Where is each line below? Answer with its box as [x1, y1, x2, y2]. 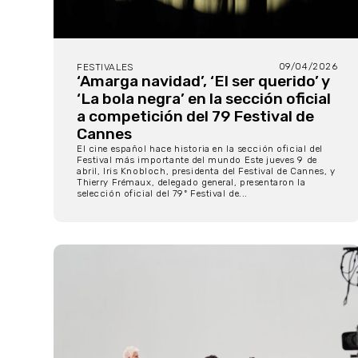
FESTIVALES [77, 61, 133, 73]
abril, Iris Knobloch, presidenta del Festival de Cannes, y [77, 165, 336, 177]
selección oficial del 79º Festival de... [77, 187, 249, 199]
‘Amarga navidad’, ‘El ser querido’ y [77, 71, 329, 90]
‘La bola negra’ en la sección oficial [77, 89, 331, 108]
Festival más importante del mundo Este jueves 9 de [77, 153, 317, 165]
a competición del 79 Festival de [77, 106, 314, 125]
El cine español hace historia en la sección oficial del [77, 142, 323, 154]
